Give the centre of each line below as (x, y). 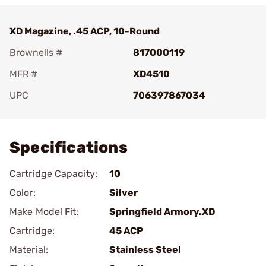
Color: (23, 193)
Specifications (69, 148)
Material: (29, 250)
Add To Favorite (61, 112)
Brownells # (36, 53)
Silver (123, 193)
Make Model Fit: (44, 212)
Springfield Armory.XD (162, 212)
